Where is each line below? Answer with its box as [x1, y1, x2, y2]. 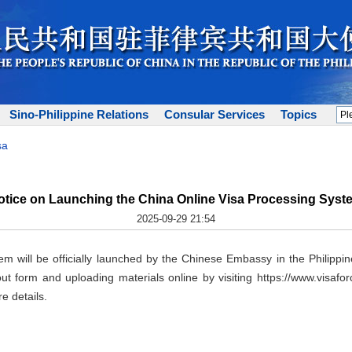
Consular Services [164, 108, 265, 121]
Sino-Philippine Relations [9, 108, 148, 121]
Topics [280, 108, 317, 121]
